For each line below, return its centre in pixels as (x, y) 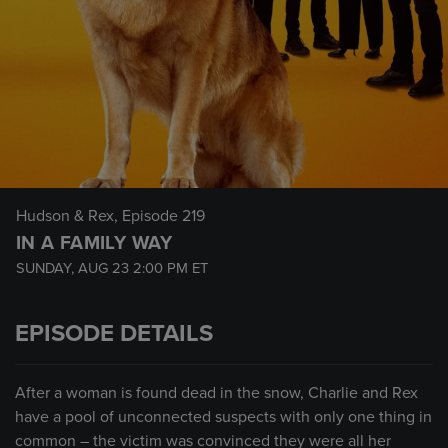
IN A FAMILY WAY (94, 243)
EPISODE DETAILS (114, 333)
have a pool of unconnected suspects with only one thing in (223, 417)
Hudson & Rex (65, 216)
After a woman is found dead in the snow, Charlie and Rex (216, 393)
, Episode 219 (159, 216)
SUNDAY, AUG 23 (74, 268)
